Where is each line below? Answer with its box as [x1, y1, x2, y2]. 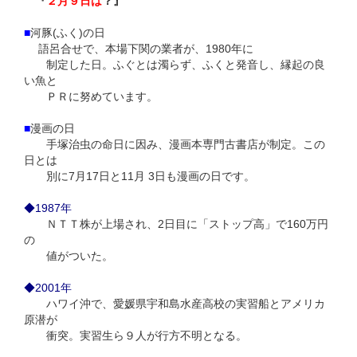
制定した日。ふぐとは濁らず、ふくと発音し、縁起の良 [24, 58, 325, 71]
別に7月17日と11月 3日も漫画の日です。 [24, 170, 255, 182]
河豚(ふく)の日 [30, 26, 105, 39]
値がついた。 [24, 249, 113, 262]
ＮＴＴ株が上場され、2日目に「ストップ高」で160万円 [24, 218, 328, 230]
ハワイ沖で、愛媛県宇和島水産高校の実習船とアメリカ [24, 297, 325, 310]
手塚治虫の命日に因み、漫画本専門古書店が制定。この [24, 138, 325, 151]
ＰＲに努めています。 [24, 90, 158, 103]
